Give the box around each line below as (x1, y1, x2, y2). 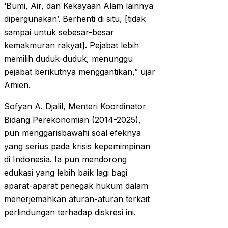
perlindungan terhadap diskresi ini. (4, 207, 136, 218)
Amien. (4, 80, 31, 91)
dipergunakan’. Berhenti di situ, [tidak (4, 14, 146, 24)
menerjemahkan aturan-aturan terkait (4, 194, 150, 205)
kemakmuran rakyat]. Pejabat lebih (4, 40, 139, 51)
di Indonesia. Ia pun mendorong (4, 154, 127, 165)
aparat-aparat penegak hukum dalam (4, 181, 148, 191)
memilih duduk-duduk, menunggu (4, 53, 133, 64)
